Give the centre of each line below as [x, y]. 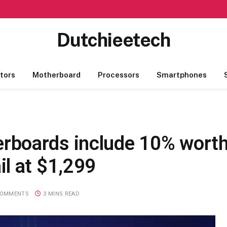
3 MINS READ [61, 194]
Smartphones [181, 75]
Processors [118, 75]
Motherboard [56, 75]
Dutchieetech [113, 40]
